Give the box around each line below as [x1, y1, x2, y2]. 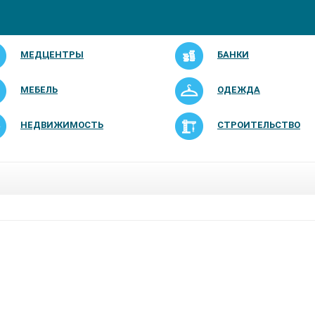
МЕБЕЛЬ [20, 84, 58, 95]
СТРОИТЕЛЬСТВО [217, 120, 300, 130]
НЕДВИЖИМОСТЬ [20, 120, 103, 130]
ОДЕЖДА [217, 84, 260, 95]
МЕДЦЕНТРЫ [20, 49, 84, 60]
